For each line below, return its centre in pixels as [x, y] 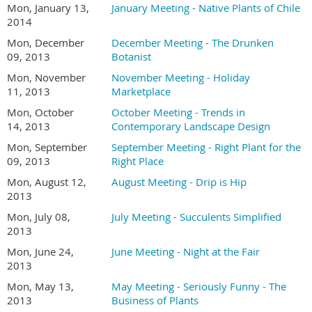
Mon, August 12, [47, 182]
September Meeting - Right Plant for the [206, 147]
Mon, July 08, [39, 217]
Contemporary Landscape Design [191, 126]
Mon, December [46, 42]
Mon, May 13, [40, 286]
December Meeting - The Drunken [193, 42]
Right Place [138, 161]
